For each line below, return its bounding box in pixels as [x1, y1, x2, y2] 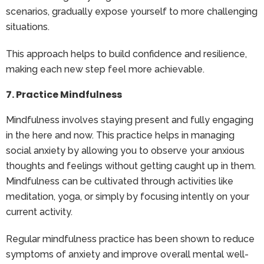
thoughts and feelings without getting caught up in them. [6, 160, 256, 171]
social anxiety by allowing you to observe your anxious [6, 144, 245, 156]
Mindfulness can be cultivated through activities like [6, 175, 233, 187]
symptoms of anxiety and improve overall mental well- [6, 248, 249, 260]
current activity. [6, 206, 72, 217]
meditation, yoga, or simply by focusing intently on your [6, 190, 249, 202]
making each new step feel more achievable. [6, 63, 204, 75]
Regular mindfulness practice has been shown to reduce [6, 233, 255, 245]
